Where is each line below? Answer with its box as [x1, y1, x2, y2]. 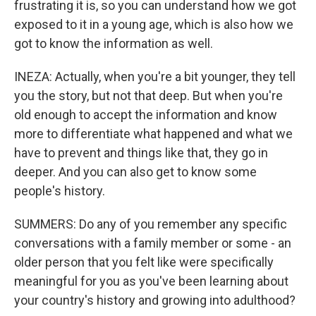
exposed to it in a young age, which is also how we [14, 17, 293, 32]
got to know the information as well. [14, 36, 213, 51]
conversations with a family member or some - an [14, 236, 291, 250]
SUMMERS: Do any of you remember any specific [14, 217, 287, 231]
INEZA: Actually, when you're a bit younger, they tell [14, 69, 296, 84]
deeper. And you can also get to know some [14, 164, 257, 179]
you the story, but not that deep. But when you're [14, 88, 283, 103]
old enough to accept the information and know [14, 107, 277, 122]
